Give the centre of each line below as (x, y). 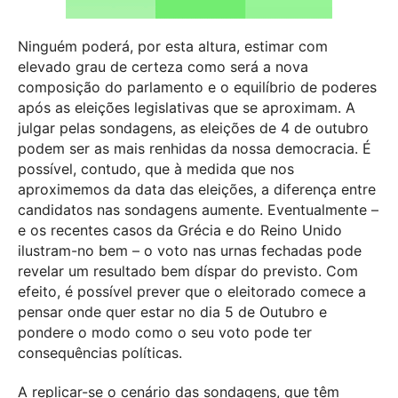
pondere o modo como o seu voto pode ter (165, 333)
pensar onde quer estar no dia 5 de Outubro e (172, 312)
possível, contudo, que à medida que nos (156, 169)
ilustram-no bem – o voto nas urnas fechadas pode (190, 251)
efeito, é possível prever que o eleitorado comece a (192, 292)
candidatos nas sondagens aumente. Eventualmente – (198, 210)
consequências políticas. (100, 353)
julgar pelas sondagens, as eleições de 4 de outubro (193, 128)
